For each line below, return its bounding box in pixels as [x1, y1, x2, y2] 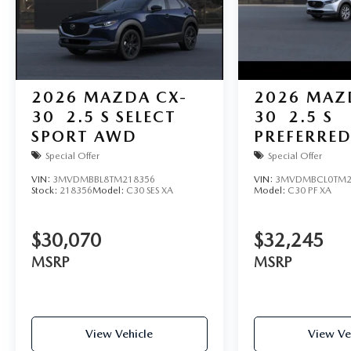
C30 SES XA [126, 185, 173, 197]
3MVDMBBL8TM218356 [52, 174, 155, 186]
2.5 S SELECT [66, 107, 176, 127]
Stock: [31, 185, 60, 197]
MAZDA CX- [84, 88, 187, 107]
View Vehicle [85, 327, 154, 342]
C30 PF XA [287, 185, 331, 197]
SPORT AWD [31, 127, 137, 147]
